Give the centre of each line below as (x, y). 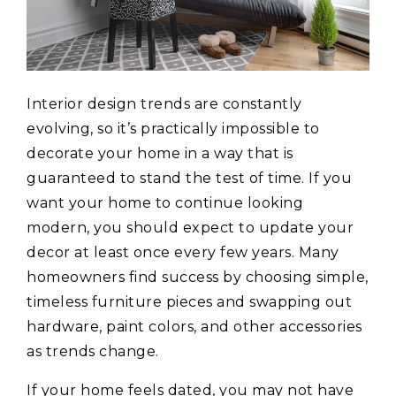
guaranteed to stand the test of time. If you (189, 179)
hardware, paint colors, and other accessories (194, 327)
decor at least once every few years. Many (183, 253)
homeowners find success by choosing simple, (198, 278)
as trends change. (93, 352)
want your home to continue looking (165, 203)
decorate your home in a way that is (160, 154)
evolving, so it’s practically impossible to (173, 129)
